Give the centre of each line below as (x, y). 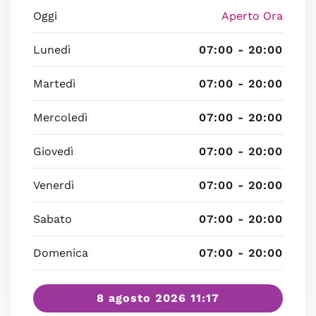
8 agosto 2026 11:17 (158, 298)
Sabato (53, 219)
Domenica (61, 253)
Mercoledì (60, 117)
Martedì (54, 84)
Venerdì (54, 185)
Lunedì (52, 50)
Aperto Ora (252, 16)
